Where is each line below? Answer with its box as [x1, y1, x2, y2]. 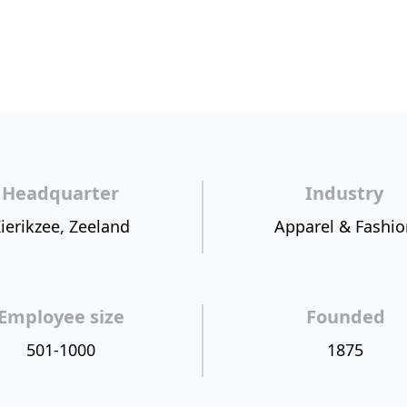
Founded [305, 304, 385, 329]
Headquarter [2, 181, 120, 205]
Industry [305, 181, 384, 205]
